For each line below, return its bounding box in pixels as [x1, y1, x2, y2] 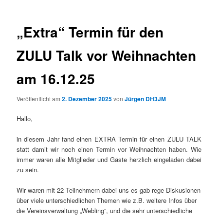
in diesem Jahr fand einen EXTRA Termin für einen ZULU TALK [17, 134, 201, 144]
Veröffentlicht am [17, 94, 62, 103]
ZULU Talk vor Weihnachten [17, 45, 197, 65]
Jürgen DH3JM [125, 94, 166, 103]
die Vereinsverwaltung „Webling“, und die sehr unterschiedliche [17, 206, 193, 216]
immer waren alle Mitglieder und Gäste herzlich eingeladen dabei [17, 155, 201, 164]
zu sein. [17, 165, 39, 175]
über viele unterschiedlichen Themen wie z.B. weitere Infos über [17, 196, 197, 205]
